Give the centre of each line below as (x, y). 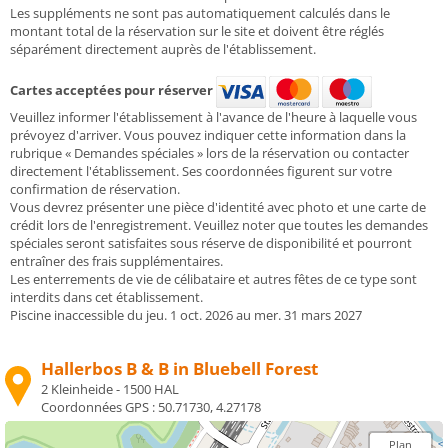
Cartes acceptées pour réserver (111, 90)
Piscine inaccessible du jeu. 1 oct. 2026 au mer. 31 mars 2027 (186, 314)
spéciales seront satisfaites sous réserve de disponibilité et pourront (211, 242)
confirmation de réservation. (95, 188)
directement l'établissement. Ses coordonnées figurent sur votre (201, 170)
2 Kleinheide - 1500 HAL (110, 388)
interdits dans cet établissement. (106, 296)
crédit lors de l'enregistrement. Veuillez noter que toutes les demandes (219, 224)
